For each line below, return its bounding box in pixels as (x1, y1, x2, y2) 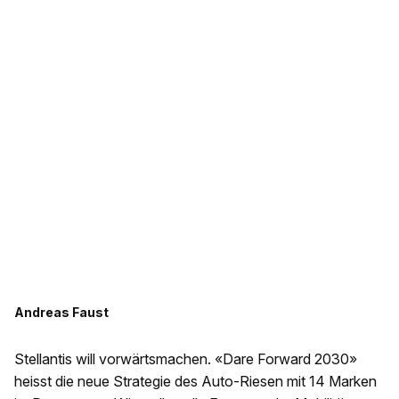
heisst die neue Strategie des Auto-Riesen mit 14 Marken (14, 372, 377, 391)
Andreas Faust (14, 305, 109, 321)
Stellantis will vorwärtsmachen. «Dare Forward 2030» (14, 350, 357, 369)
